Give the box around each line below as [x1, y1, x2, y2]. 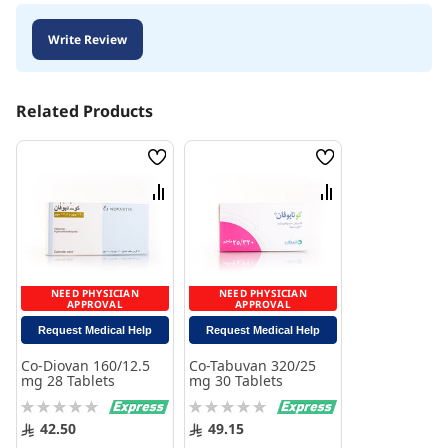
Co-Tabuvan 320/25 [189, 356, 317, 376]
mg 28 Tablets [21, 371, 115, 391]
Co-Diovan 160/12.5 [21, 356, 150, 376]
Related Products [16, 99, 153, 122]
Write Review [48, 31, 127, 49]
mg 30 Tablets [189, 371, 283, 391]
